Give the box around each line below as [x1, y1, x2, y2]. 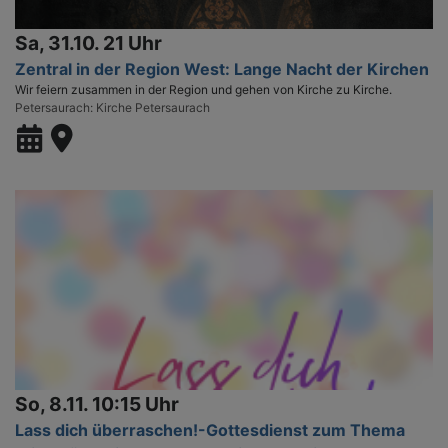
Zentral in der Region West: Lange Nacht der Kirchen [15, 58, 429, 79]
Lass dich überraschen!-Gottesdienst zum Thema [15, 419, 405, 440]
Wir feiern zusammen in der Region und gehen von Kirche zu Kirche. [15, 81, 392, 97]
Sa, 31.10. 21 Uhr [15, 30, 162, 55]
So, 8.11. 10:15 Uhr [15, 391, 179, 416]
